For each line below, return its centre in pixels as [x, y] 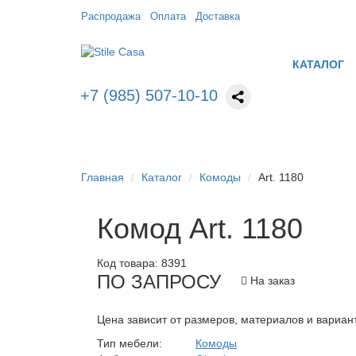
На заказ [271, 281]
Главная [103, 178]
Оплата [168, 17]
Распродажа [111, 17]
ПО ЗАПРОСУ [159, 281]
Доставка [218, 17]
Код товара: [128, 263]
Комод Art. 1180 [200, 229]
